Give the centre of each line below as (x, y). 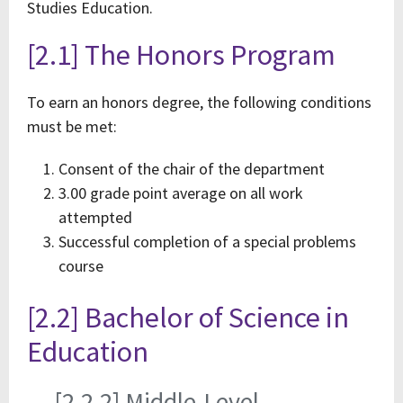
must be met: (72, 126)
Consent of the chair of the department (192, 169)
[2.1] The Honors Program (181, 55)
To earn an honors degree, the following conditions (199, 102)
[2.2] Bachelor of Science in (188, 318)
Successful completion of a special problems (207, 242)
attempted (95, 217)
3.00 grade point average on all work (181, 193)
